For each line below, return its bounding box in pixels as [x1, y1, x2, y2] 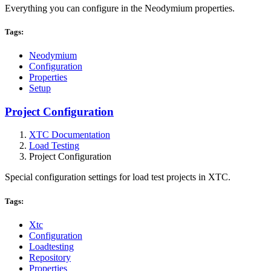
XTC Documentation [29, 129, 110, 140]
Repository [29, 252, 71, 263]
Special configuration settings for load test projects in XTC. [5, 172, 230, 183]
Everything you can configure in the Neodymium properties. [5, 2, 235, 13]
